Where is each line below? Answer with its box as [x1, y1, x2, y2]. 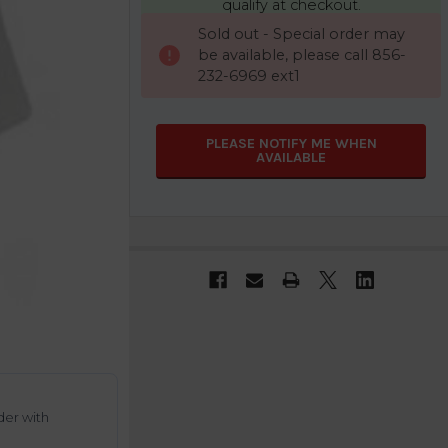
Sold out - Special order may [197, 24, 405, 43]
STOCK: [140, 35, 190, 53]
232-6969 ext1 [197, 66, 300, 85]
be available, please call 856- [197, 45, 406, 64]
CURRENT [140, 14, 204, 32]
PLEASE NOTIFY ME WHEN [205, 134, 377, 152]
